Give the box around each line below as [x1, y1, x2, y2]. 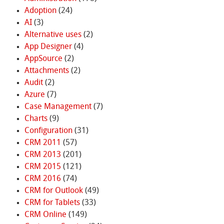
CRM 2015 [24, 162, 61, 171]
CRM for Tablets [24, 198, 80, 207]
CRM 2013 [24, 150, 61, 159]
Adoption [24, 6, 56, 15]
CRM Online [24, 210, 66, 219]
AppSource [24, 54, 62, 63]
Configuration [24, 126, 72, 135]
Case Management [24, 102, 91, 111]
